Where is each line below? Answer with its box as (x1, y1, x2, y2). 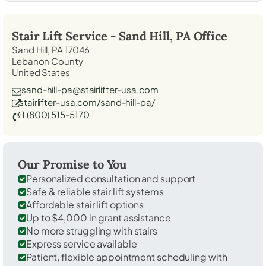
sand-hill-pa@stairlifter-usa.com (21, 83, 159, 95)
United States (12, 66, 70, 78)
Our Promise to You (18, 156, 127, 172)
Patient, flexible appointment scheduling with (26, 250, 227, 263)
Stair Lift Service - (12, 28, 119, 43)
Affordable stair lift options (26, 198, 144, 211)
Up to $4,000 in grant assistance (26, 211, 171, 224)
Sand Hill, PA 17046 (12, 43, 90, 55)
